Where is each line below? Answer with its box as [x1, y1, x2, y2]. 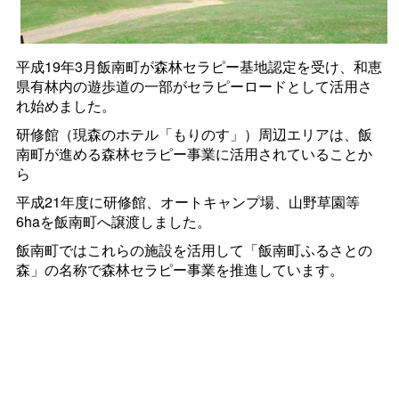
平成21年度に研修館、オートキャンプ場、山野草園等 [15, 191, 360, 213]
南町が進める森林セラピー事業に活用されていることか [15, 143, 372, 165]
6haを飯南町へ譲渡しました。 [15, 211, 211, 232]
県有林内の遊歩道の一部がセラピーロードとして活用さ [15, 76, 372, 97]
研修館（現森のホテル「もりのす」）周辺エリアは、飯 [15, 124, 372, 145]
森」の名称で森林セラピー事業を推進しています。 [15, 259, 344, 281]
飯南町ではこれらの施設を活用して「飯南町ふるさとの [15, 240, 372, 261]
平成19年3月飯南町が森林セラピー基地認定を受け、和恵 [15, 56, 382, 77]
